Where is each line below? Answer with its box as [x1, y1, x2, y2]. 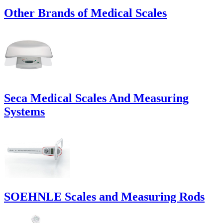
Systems [4, 105, 45, 118]
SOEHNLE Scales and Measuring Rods [4, 190, 205, 204]
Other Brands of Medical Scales [4, 6, 167, 20]
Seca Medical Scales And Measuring [4, 92, 189, 105]
